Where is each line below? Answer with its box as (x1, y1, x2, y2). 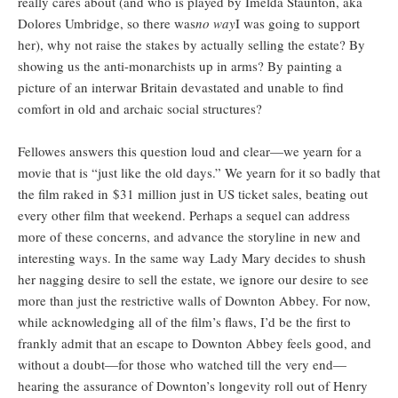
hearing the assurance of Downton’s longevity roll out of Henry (18, 377, 368, 395)
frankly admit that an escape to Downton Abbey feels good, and (18, 334, 371, 353)
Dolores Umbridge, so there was (18, 14, 195, 33)
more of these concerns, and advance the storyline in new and (18, 227, 361, 246)
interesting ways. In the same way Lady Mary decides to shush (18, 249, 366, 267)
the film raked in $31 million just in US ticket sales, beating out (18, 185, 368, 203)
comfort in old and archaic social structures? (18, 99, 267, 118)
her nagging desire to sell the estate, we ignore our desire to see (18, 270, 369, 289)
